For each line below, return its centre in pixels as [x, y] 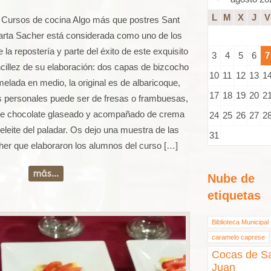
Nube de [231, 178]
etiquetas [234, 195]
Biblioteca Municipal [240, 222]
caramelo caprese [238, 237]
